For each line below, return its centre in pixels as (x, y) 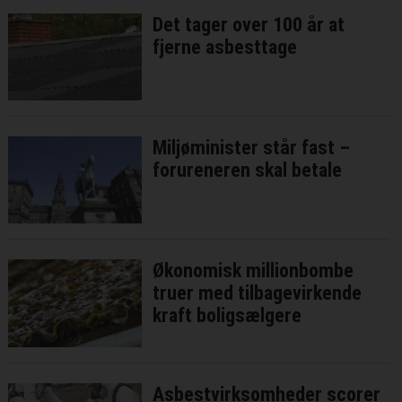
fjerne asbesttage (225, 48)
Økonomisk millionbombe (253, 271)
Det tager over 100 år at (249, 25)
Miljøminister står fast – (252, 148)
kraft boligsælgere (227, 316)
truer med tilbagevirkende (258, 293)
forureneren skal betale (248, 170)
